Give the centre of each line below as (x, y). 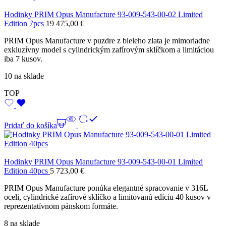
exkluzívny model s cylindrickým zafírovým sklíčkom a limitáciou (109, 50)
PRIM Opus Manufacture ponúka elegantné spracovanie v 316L (106, 188)
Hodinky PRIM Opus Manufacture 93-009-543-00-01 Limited (103, 162)
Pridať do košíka (31, 126)
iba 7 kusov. (23, 59)
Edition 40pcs (27, 171)
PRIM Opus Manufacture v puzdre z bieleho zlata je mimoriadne (107, 41)
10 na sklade (24, 76)
